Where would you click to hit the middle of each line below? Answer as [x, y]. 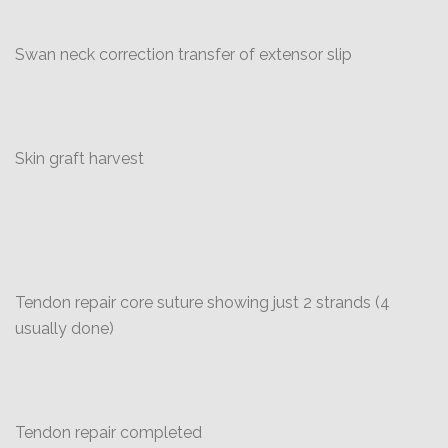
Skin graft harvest [79, 158]
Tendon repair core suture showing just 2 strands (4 [202, 302]
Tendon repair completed [108, 432]
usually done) [64, 328]
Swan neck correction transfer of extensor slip [183, 54]
